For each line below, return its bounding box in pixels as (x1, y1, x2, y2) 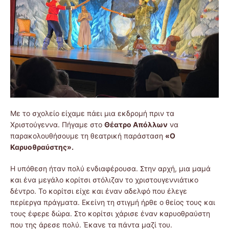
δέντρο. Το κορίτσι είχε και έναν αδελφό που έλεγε (10, 186, 187, 195)
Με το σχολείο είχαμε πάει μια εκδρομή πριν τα (10, 108, 174, 118)
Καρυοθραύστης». (10, 142, 74, 151)
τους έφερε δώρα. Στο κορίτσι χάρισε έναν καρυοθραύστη (10, 209, 210, 218)
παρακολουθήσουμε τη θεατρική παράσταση (10, 131, 165, 140)
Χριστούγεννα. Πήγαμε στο (10, 120, 104, 129)
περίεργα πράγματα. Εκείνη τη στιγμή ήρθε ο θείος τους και (10, 197, 215, 207)
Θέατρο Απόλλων (104, 120, 168, 129)
